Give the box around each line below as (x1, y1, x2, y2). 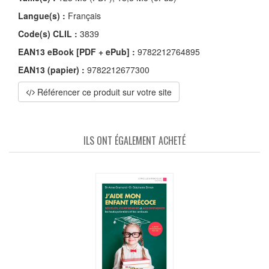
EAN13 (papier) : (18, 64, 85, 76)
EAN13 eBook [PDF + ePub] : (18, 46, 135, 58)
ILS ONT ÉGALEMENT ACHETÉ (83, 133, 186, 148)
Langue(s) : (18, 10, 65, 22)
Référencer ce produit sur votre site (35, 86, 172, 98)
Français (65, 10, 101, 22)
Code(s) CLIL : (18, 28, 77, 40)
